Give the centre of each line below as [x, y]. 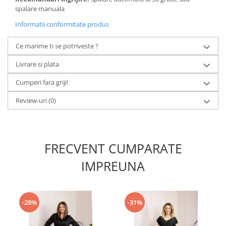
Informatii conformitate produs [62, 24]
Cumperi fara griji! [42, 82]
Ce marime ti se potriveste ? [57, 46]
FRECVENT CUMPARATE [113, 148]
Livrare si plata [37, 64]
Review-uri [32, 100]
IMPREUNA [113, 166]
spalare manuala [41, 9]
